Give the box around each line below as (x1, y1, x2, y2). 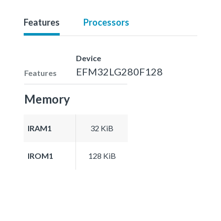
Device (76, 53, 101, 63)
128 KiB (88, 150, 116, 160)
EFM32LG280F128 (76, 65, 163, 77)
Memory (24, 91, 70, 106)
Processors (83, 16, 129, 28)
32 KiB (90, 123, 113, 133)
